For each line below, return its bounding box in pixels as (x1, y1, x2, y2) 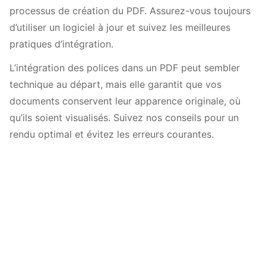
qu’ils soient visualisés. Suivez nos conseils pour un (9, 112, 239, 123)
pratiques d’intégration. (9, 38, 113, 50)
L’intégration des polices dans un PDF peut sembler (9, 62, 240, 74)
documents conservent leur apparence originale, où (9, 95, 240, 107)
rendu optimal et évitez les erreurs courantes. (9, 128, 214, 140)
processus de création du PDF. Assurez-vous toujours (9, 5, 251, 17)
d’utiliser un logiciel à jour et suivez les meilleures (9, 21, 230, 33)
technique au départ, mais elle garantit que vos (9, 78, 221, 90)
